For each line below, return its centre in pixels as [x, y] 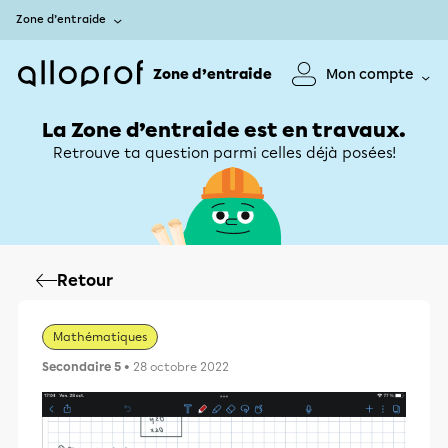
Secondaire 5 [81, 367]
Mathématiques [100, 337]
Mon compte [370, 74]
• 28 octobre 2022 [175, 367]
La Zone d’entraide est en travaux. [224, 130]
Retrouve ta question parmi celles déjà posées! [224, 153]
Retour [85, 280]
